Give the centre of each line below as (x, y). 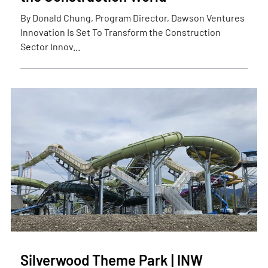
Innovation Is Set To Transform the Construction (120, 32)
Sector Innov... (50, 46)
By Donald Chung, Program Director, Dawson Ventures (132, 18)
